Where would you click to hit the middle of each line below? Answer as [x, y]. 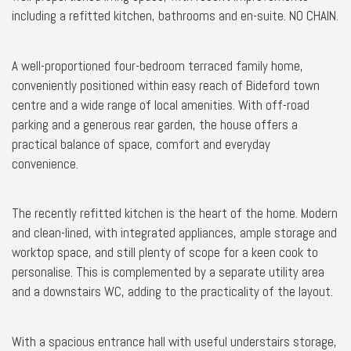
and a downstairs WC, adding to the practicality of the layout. [172, 291]
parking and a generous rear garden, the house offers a [155, 124]
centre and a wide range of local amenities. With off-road [161, 105]
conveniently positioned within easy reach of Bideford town [166, 85]
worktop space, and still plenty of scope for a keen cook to [165, 252]
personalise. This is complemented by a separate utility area [168, 272]
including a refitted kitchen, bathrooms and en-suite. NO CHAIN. [175, 16]
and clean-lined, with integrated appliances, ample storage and [174, 233]
